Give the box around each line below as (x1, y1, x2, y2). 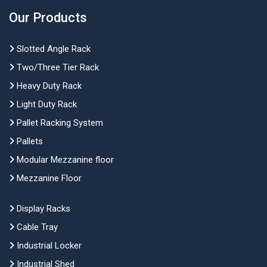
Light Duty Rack (14, 99, 77, 110)
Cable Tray (14, 222, 58, 232)
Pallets (14, 136, 43, 147)
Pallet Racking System (14, 117, 103, 128)
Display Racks (14, 203, 70, 214)
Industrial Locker (14, 240, 82, 251)
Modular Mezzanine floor (14, 154, 114, 165)
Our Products (9, 10, 87, 25)
